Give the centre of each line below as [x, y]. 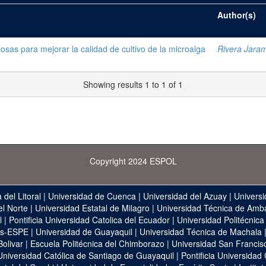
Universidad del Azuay [185, 196]
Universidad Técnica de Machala [201, 232]
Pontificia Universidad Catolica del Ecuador [89, 220]
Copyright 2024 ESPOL [133, 161]
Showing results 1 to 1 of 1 [133, 84]
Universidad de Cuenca [92, 196]
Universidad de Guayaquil [84, 232]
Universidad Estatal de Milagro [92, 208]
